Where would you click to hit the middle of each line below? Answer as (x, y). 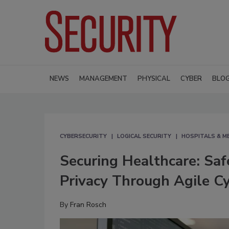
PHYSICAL (154, 78)
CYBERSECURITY (83, 136)
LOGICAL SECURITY (144, 136)
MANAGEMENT (103, 78)
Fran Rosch (88, 204)
